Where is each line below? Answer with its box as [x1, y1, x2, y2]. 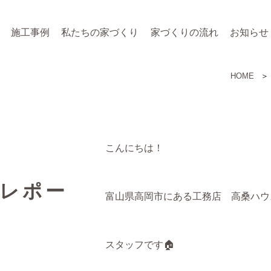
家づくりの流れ [150, 27, 218, 38]
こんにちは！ [105, 143, 163, 153]
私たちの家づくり [61, 27, 139, 38]
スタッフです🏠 [105, 240, 174, 250]
